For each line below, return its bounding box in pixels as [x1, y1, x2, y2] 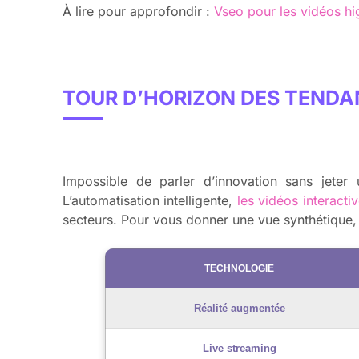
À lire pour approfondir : [63, 3, 214, 20]
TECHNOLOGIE [204, 263, 274, 275]
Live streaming [202, 342, 276, 355]
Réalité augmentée [193, 302, 285, 315]
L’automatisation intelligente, [63, 192, 237, 209]
